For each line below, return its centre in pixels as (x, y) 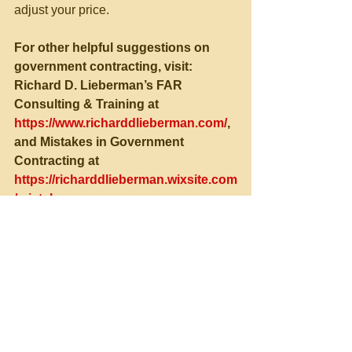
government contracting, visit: (103, 66)
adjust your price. (62, 10)
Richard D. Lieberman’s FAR (100, 85)
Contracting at (58, 161)
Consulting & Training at (88, 104)
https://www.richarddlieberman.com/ (121, 123)
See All (235, 324)
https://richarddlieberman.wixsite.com (126, 180)
